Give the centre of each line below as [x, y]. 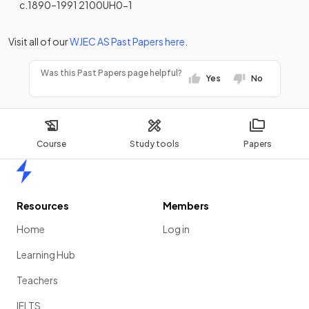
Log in [176, 229]
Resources [43, 206]
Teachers [37, 280]
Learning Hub [46, 255]
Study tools [154, 144]
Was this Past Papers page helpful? [111, 73]
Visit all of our [38, 41]
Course [52, 144]
